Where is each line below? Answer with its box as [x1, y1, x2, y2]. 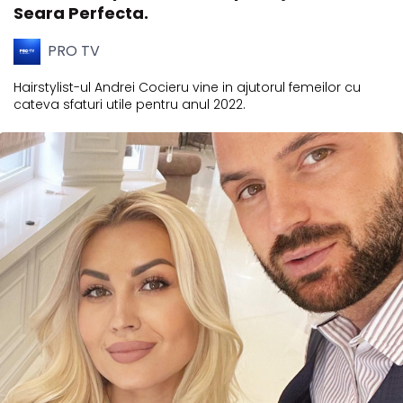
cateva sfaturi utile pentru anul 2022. [13, 94, 246, 113]
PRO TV [48, 40, 100, 62]
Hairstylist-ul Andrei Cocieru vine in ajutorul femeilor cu [13, 77, 361, 96]
